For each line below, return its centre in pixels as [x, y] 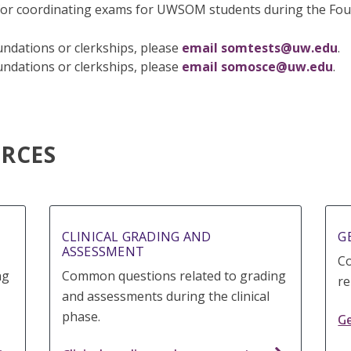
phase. [81, 317]
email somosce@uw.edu [257, 67]
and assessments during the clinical [165, 297]
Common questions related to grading [174, 276]
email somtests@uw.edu [259, 48]
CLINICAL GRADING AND [136, 237]
